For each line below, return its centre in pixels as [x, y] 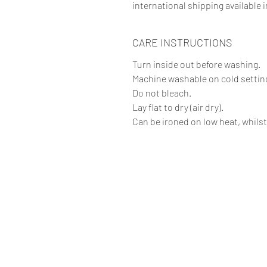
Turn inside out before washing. [196, 64]
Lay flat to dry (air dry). [178, 107]
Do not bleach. [162, 92]
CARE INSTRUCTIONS [182, 42]
